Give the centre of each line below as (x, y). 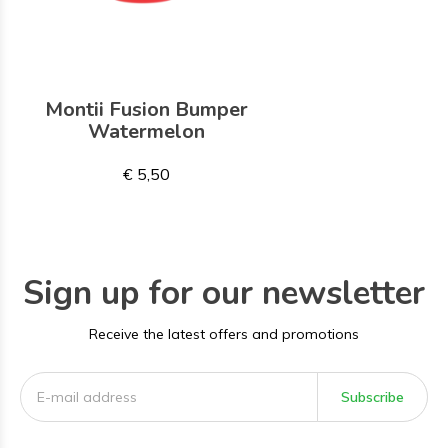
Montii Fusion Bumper (147, 109)
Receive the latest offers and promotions (224, 334)
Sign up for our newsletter (224, 293)
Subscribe (372, 397)
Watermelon (147, 131)
